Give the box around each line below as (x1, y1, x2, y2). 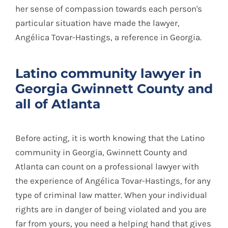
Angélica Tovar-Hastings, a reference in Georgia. (15, 32, 202, 42)
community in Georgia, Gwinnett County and (15, 147, 187, 157)
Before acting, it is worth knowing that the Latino (15, 132, 205, 143)
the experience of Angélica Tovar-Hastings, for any (15, 175, 211, 186)
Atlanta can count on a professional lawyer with (15, 161, 199, 172)
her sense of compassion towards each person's (15, 3, 202, 14)
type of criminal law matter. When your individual (15, 189, 207, 200)
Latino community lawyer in (15, 66, 202, 81)
